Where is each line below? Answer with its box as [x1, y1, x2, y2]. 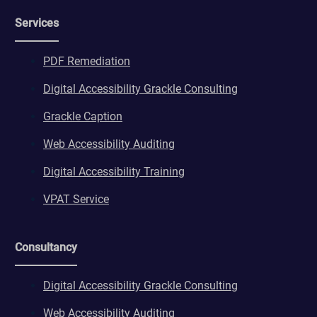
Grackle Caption [42, 109, 122, 123]
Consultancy [14, 241, 77, 255]
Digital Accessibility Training [42, 164, 185, 178]
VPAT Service [42, 192, 109, 206]
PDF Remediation [42, 54, 130, 68]
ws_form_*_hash [21, 21, 89, 32]
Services [14, 16, 59, 30]
